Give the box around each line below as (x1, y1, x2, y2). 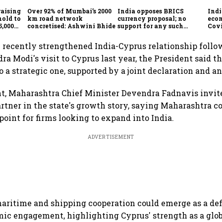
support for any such (117, 21, 184, 30)
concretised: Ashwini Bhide (27, 21, 116, 30)
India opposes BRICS (117, 6, 184, 15)
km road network (27, 14, 83, 22)
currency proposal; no (117, 14, 187, 22)
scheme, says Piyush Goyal (117, 29, 204, 37)
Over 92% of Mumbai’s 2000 (27, 6, 112, 15)
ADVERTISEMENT (87, 133, 135, 140)
